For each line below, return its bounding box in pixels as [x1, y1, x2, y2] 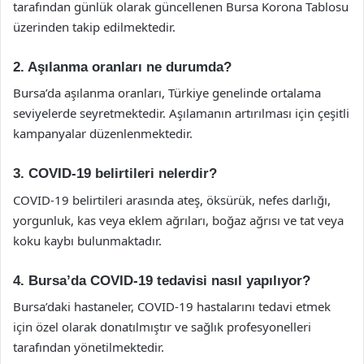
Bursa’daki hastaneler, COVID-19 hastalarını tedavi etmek [13, 298, 331, 314]
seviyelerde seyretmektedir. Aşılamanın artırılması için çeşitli [13, 105, 349, 121]
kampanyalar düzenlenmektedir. [13, 125, 193, 141]
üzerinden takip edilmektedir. [13, 18, 175, 35]
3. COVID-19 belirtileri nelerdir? [13, 166, 217, 181]
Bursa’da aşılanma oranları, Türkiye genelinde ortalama [13, 84, 321, 101]
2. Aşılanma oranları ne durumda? [13, 58, 232, 75]
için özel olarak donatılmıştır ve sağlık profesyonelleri [13, 318, 311, 335]
